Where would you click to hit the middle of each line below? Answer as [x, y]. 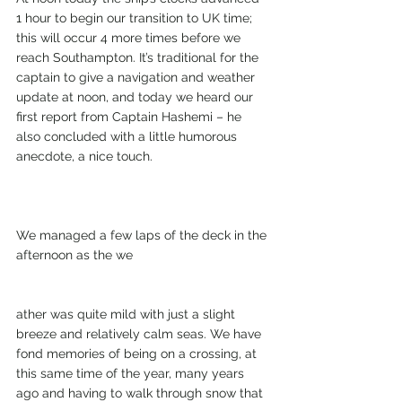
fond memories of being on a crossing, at [138, 354]
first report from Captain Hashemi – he [131, 117]
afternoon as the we [74, 255]
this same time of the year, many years [132, 373]
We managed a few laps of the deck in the [143, 235]
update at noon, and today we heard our [136, 97]
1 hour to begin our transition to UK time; [136, 18]
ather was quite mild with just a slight [127, 314]
